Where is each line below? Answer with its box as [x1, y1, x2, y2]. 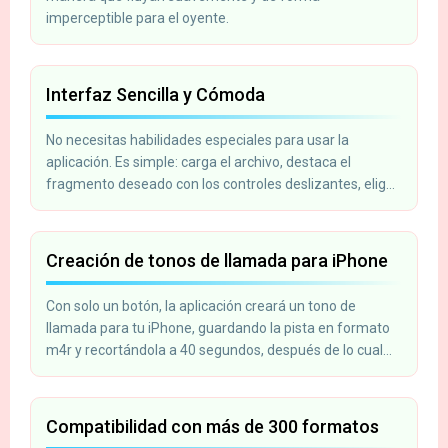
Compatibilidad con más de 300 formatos [46, 415, 379, 437]
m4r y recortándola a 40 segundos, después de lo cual [46, 341, 383, 358]
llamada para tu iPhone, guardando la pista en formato [46, 319, 390, 336]
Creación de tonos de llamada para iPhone [46, 249, 388, 271]
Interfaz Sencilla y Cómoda [46, 83, 265, 105]
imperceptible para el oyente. [46, 9, 229, 26]
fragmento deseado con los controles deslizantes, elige [46, 175, 394, 192]
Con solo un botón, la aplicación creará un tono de [46, 297, 356, 314]
